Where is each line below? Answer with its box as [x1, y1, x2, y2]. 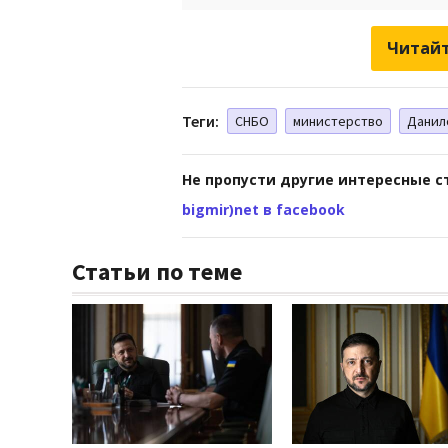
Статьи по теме [72, 255, 242, 287]
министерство [293, 111, 383, 130]
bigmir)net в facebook [182, 199, 345, 219]
